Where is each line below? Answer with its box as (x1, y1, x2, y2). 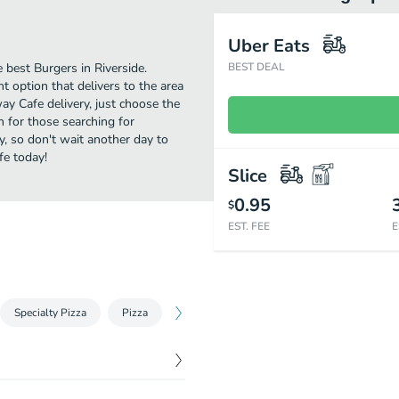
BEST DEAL (228, 60, 285, 74)
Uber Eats (228, 34, 310, 58)
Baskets (264, 305, 301, 320)
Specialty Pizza (14, 305, 86, 320)
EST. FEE (228, 219, 270, 233)
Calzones (183, 305, 228, 320)
